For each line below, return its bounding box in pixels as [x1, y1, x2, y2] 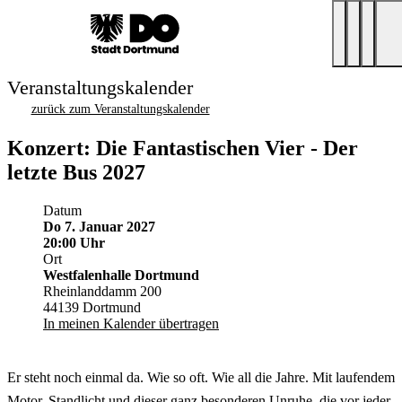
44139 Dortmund [43, 299, 141, 315]
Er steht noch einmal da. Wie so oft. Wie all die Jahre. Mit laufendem [7, 369, 395, 385]
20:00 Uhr [43, 234, 105, 250]
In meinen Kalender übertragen [43, 315, 219, 331]
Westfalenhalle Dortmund [43, 267, 199, 283]
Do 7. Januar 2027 [43, 218, 155, 234]
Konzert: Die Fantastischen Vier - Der [7, 135, 358, 160]
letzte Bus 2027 [7, 160, 145, 184]
